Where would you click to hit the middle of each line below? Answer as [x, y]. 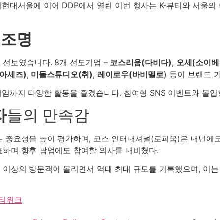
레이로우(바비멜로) [132, 74]
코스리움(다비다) [141, 63]
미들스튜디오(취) [62, 74]
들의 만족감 [48, 115]
